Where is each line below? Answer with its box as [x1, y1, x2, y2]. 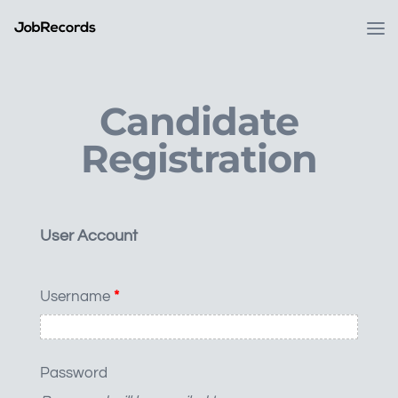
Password [39, 365, 107, 381]
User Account [39, 227, 138, 244]
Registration [80, 136, 317, 182]
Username [39, 289, 114, 305]
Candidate [99, 99, 298, 145]
